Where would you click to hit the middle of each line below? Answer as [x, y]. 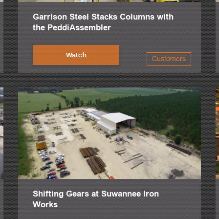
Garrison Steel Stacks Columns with [103, 17]
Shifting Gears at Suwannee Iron [96, 194]
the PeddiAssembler [72, 27]
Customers [169, 58]
